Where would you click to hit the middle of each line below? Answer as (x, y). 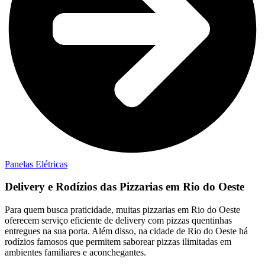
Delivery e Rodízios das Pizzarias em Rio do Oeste (125, 187)
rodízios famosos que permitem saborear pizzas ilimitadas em (118, 242)
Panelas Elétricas (36, 164)
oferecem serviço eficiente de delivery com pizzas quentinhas (118, 221)
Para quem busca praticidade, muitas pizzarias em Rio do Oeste (122, 210)
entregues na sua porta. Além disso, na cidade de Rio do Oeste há (126, 231)
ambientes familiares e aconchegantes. (75, 253)
